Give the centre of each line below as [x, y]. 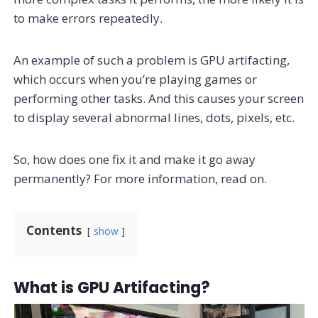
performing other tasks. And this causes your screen [159, 98]
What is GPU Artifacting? [112, 287]
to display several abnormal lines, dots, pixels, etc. [154, 117]
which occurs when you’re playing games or [136, 79]
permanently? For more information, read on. [141, 178]
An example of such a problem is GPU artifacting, [152, 60]
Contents [54, 230]
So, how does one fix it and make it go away [135, 159]
